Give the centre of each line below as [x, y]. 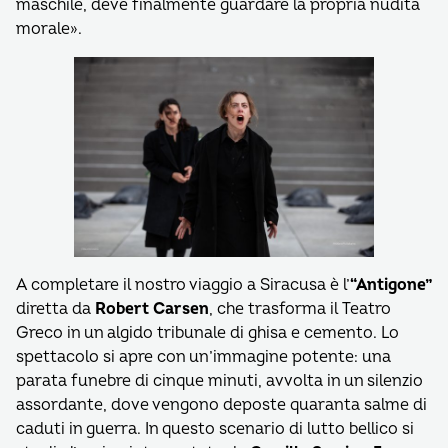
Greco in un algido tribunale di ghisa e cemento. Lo [207, 333]
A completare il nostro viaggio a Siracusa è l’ [183, 285]
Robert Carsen [152, 309]
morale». [49, 29]
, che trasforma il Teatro [300, 309]
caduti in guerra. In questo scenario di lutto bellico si [215, 429]
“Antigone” [391, 285]
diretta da [55, 309]
